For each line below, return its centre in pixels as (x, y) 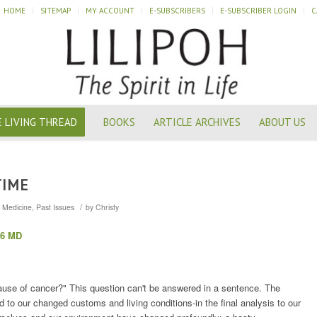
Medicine (17, 207)
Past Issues (55, 207)
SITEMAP (56, 11)
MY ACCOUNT (110, 11)
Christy (107, 207)
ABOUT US (282, 122)
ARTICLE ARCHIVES (197, 122)
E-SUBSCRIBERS (177, 11)
